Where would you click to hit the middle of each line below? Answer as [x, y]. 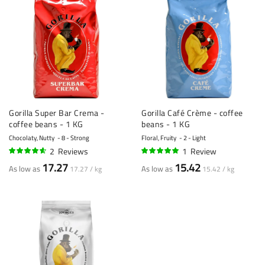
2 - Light [195, 138]
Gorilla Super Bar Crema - [57, 112]
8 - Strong [75, 138]
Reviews [73, 151]
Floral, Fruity [159, 138]
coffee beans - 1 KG [46, 124]
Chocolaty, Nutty [32, 138]
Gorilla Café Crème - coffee [192, 112]
